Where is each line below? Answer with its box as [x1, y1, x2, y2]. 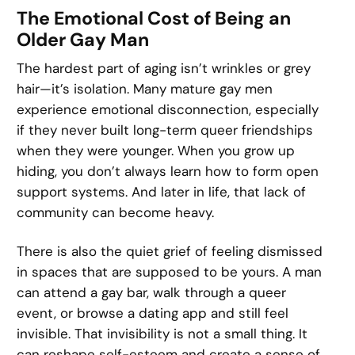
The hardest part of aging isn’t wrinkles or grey [17, 59, 311, 78]
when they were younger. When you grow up [17, 142, 296, 160]
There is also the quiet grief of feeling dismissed [17, 242, 323, 260]
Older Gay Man [17, 27, 150, 52]
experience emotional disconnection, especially [17, 101, 319, 119]
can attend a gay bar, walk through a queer [17, 283, 287, 301]
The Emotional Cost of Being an [17, 6, 292, 30]
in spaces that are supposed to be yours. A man [17, 262, 323, 281]
